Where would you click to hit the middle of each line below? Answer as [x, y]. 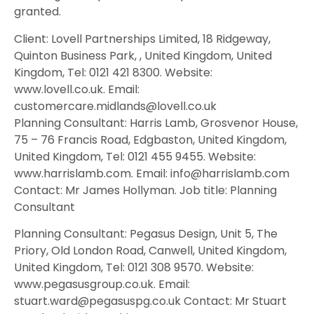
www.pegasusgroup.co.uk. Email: [102, 284]
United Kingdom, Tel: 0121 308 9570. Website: [134, 267]
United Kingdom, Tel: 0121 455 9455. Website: [135, 156]
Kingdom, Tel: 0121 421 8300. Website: [113, 72]
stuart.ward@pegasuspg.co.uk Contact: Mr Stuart [150, 301]
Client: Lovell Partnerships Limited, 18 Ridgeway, [142, 39]
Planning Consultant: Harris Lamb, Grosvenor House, [156, 123]
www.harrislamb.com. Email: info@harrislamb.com [152, 173]
